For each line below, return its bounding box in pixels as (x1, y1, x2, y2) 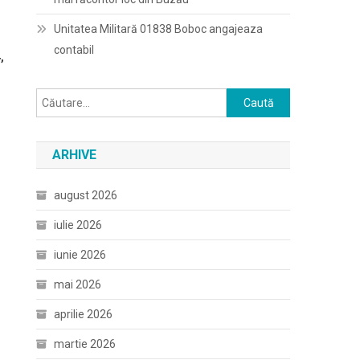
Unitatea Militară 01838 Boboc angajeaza (54, 22, 264, 35)
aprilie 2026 (54, 308, 113, 321)
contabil (54, 43, 95, 56)
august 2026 (54, 189, 118, 202)
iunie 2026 (54, 248, 107, 261)
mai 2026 (54, 278, 102, 291)
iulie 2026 (54, 219, 103, 231)
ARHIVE (52, 147, 97, 162)
